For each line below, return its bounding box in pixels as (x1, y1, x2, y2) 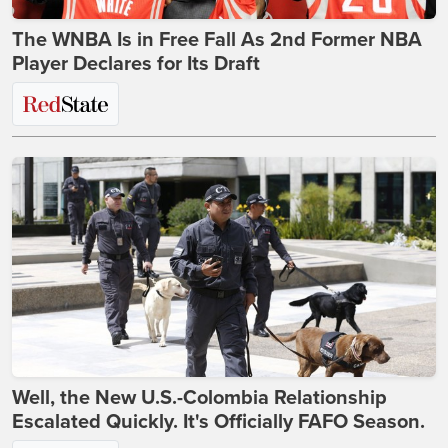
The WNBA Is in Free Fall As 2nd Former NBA (12, 28, 422, 53)
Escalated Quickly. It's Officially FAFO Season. (12, 410, 425, 435)
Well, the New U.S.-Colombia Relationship (12, 386, 387, 411)
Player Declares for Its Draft (12, 52, 260, 77)
